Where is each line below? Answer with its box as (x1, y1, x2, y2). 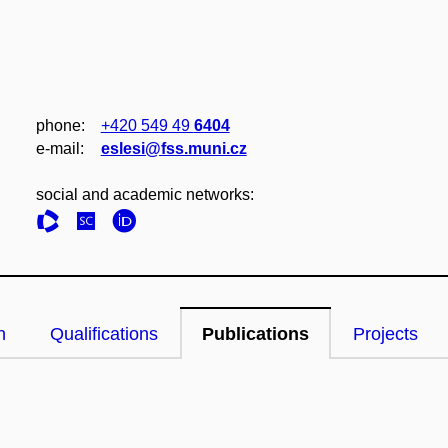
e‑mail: (35, 140, 84, 157)
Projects (353, 324, 418, 344)
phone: (35, 117, 85, 134)
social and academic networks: (35, 186, 254, 203)
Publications (202, 324, 309, 344)
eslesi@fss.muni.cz (100, 140, 247, 157)
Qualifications (50, 324, 158, 344)
